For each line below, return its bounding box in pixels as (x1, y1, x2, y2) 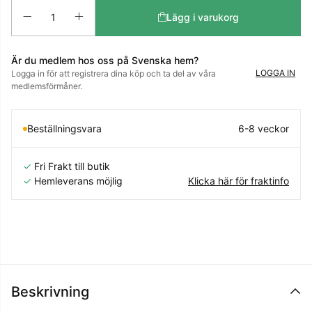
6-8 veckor (238, 123, 289, 135)
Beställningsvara (27, 123, 102, 135)
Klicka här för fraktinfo (188, 175, 289, 187)
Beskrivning (11, 283, 89, 301)
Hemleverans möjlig (34, 175, 123, 187)
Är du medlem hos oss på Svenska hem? (11, 54, 198, 67)
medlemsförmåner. (11, 81, 82, 92)
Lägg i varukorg (166, 10, 239, 23)
